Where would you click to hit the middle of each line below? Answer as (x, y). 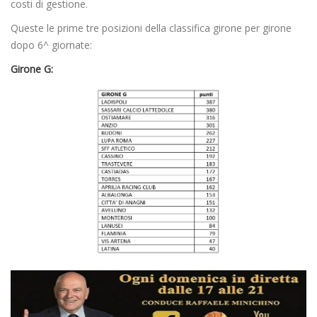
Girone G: (32, 69)
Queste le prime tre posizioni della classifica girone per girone (151, 28)
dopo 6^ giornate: (51, 45)
